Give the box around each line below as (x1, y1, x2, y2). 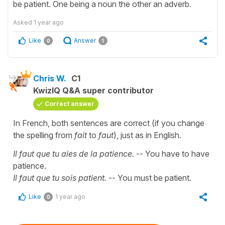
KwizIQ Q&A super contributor (33, 85, 154, 95)
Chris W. (33, 73, 66, 83)
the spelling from (13, 130, 74, 140)
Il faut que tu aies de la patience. (13, 148, 136, 159)
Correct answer (45, 99, 94, 107)
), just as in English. (114, 130, 181, 140)
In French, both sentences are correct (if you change (13, 118, 204, 128)
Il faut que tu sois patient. (13, 172, 108, 183)
